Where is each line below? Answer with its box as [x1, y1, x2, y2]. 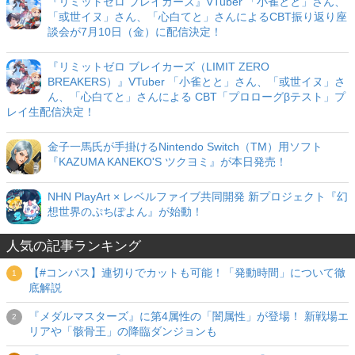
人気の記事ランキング [6, 239, 141, 254]
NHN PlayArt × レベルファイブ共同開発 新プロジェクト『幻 [48, 190, 348, 204]
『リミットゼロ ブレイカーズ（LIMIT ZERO [48, 60, 269, 74]
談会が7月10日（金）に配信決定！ [48, 25, 222, 39]
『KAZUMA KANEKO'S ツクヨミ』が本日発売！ [48, 155, 287, 169]
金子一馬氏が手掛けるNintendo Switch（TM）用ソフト [48, 140, 323, 154]
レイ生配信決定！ [6, 105, 95, 119]
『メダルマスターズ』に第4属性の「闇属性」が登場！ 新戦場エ [29, 310, 349, 323]
